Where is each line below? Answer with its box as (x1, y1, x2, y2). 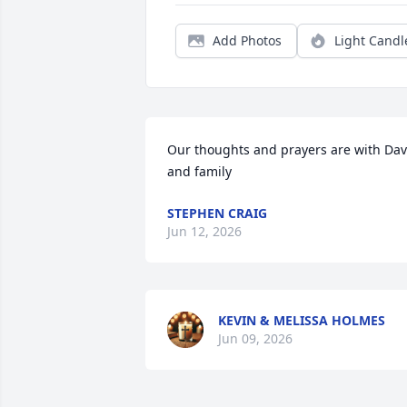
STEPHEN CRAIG (167, 204, 267, 222)
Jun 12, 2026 (167, 223, 242, 240)
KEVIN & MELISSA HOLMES (218, 312, 385, 329)
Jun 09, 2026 (218, 330, 293, 347)
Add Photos (213, 32, 282, 49)
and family (167, 163, 232, 180)
